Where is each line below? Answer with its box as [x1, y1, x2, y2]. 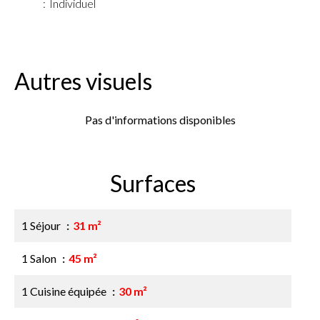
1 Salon [21, 251, 59, 265]
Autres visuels [14, 67, 152, 95]
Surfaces [110, 169, 196, 197]
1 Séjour [21, 219, 63, 232]
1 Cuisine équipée [21, 284, 109, 298]
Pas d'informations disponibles [84, 113, 236, 126]
